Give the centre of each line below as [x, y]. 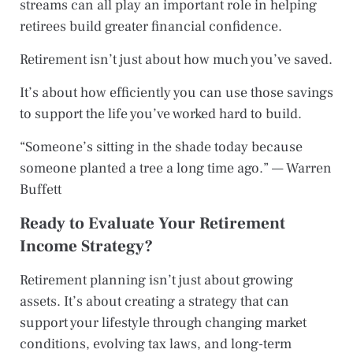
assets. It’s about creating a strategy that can [154, 301]
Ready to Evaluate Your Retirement [152, 223]
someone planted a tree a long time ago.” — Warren [176, 168]
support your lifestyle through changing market [163, 322]
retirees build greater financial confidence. [151, 26]
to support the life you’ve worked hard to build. [161, 113]
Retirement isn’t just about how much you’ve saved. [176, 59]
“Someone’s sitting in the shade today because [161, 147]
